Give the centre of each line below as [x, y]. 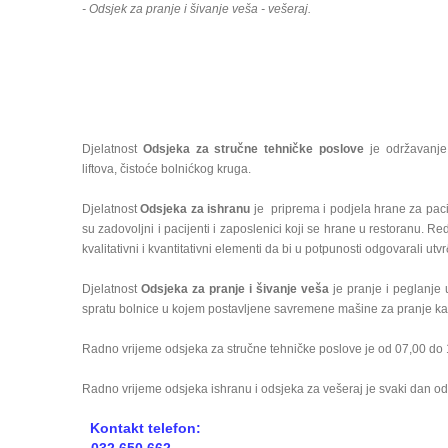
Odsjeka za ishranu [195, 209]
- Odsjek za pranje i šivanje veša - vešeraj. [196, 9]
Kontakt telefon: [145, 428]
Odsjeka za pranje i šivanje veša [234, 289]
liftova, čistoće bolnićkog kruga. [166, 169]
